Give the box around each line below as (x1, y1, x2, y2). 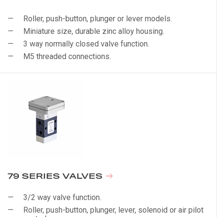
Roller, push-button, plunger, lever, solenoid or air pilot (23, 205, 203, 215)
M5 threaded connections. (23, 52, 111, 61)
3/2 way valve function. (23, 193, 101, 202)
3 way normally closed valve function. (23, 39, 149, 48)
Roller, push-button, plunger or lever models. (23, 14, 172, 23)
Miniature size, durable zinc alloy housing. (23, 27, 164, 36)
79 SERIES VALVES (8, 172, 105, 181)
